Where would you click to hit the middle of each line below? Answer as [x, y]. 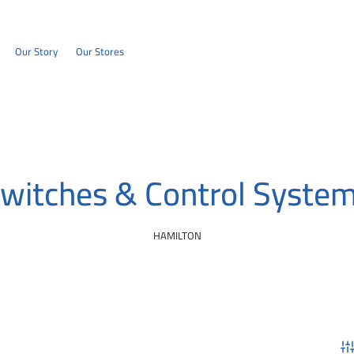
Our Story [37, 51]
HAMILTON [177, 235]
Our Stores [100, 51]
